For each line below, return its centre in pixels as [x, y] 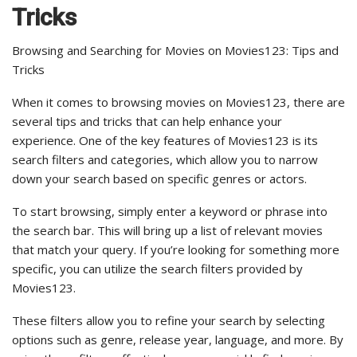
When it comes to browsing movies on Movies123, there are [178, 102]
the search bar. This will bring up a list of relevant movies [167, 231]
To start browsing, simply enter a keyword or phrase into [170, 212]
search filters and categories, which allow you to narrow [165, 160]
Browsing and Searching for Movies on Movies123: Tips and [175, 51]
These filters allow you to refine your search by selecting [169, 321]
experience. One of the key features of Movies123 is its [165, 141]
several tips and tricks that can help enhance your [147, 122]
